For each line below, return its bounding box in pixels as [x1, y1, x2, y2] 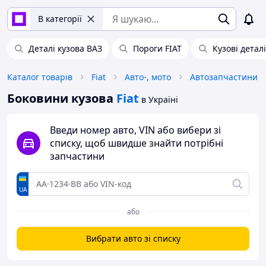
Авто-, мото [125, 71, 171, 83]
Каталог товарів [7, 71, 72, 83]
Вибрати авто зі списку [85, 233, 180, 244]
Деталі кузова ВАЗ [28, 43, 102, 54]
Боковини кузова [7, 90, 113, 106]
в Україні [141, 94, 178, 105]
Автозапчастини [190, 71, 258, 83]
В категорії [38, 13, 82, 24]
